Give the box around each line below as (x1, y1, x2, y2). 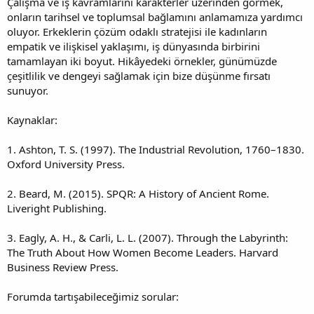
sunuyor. (7, 83, 48, 97)
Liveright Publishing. (7, 200, 107, 215)
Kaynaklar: (7, 112, 57, 127)
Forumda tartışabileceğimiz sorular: (7, 289, 179, 303)
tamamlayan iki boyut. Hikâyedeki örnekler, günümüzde (7, 53, 277, 68)
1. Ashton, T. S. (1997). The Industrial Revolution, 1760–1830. (7, 142, 304, 156)
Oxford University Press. (7, 156, 125, 171)
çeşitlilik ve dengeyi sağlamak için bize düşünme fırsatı (7, 68, 271, 83)
